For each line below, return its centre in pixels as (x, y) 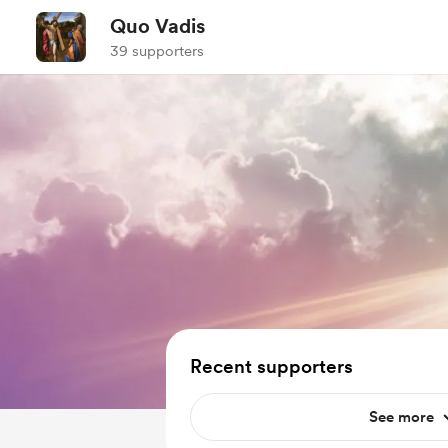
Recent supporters (271, 366)
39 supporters (157, 51)
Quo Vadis (157, 26)
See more (401, 417)
